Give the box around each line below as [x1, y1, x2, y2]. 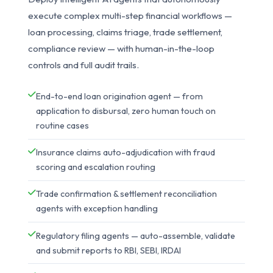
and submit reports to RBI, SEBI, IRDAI [36, 244, 182, 256]
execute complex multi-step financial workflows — [28, 10, 233, 22]
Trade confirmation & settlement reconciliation [36, 188, 218, 200]
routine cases [36, 119, 90, 131]
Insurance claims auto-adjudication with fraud [36, 147, 216, 158]
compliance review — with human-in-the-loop [28, 43, 215, 55]
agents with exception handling [36, 203, 158, 214]
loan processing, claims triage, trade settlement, [28, 26, 223, 38]
